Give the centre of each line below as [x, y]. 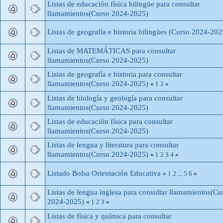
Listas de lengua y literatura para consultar [113, 145]
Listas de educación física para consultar [110, 121]
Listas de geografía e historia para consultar [115, 74]
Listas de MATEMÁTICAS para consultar [111, 51]
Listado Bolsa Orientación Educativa [104, 173]
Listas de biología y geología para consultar [115, 98]
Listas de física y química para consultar [110, 216]
